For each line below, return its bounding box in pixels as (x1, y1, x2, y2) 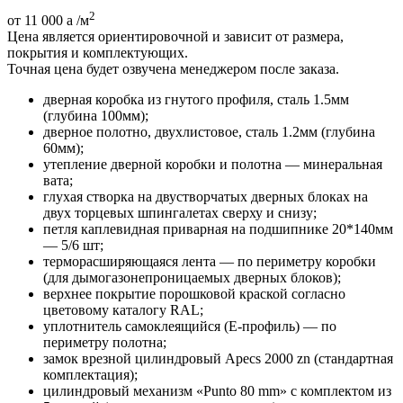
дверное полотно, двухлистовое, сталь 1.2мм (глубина (43, 124, 375, 140)
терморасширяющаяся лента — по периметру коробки (43, 254, 376, 270)
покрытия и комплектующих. (7, 45, 188, 61)
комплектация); (43, 367, 138, 383)
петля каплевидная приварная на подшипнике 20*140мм (43, 221, 393, 237)
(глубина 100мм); (43, 108, 148, 124)
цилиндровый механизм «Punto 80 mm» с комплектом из (43, 383, 391, 399)
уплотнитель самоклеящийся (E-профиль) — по (43, 318, 336, 335)
